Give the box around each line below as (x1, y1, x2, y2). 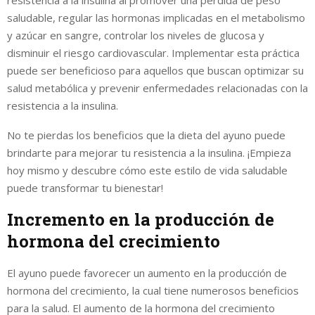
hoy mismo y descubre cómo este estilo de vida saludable (7, 162, 288, 177)
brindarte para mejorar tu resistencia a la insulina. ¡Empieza (7, 145, 291, 160)
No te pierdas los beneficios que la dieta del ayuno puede (7, 127, 285, 142)
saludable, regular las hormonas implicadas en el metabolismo (7, 10, 305, 25)
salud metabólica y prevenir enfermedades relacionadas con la (7, 80, 308, 95)
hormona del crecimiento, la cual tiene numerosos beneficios (7, 283, 299, 297)
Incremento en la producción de (7, 207, 274, 231)
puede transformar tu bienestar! (7, 180, 163, 195)
